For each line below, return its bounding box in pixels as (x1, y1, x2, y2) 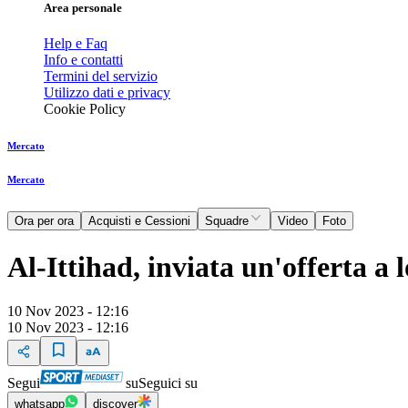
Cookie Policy (44, 101, 126, 117)
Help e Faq (44, 36, 107, 52)
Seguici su (138, 375, 198, 392)
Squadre (205, 214, 249, 229)
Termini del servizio (44, 68, 158, 85)
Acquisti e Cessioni (88, 214, 190, 229)
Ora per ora (15, 214, 74, 229)
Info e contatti (44, 52, 123, 68)
